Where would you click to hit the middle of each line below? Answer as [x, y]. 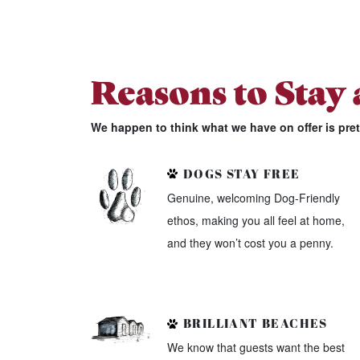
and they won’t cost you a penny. [250, 242]
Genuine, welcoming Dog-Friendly [253, 197]
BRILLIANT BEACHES [254, 323]
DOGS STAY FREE [240, 173]
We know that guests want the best [256, 348]
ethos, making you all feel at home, [256, 220]
